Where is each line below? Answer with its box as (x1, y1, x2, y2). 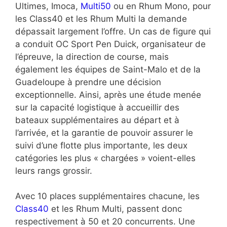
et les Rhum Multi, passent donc (49, 204, 182, 214)
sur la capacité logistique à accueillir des (15, 102, 179, 112)
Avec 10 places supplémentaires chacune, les (15, 191, 200, 202)
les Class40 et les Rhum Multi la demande (15, 13, 187, 24)
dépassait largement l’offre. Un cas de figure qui (15, 26, 211, 36)
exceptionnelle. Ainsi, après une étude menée (15, 89, 201, 100)
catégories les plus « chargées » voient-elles (15, 153, 196, 163)
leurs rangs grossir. (15, 165, 92, 176)
